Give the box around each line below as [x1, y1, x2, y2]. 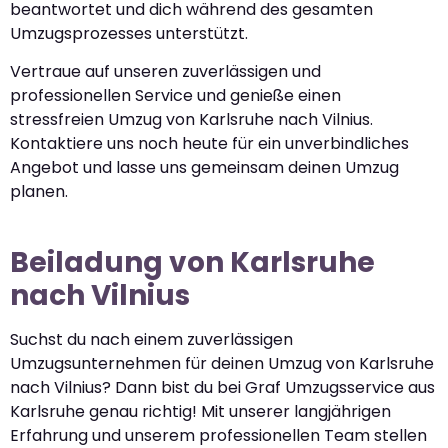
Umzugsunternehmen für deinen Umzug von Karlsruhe [10, 352, 434, 375]
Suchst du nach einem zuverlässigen [10, 328, 293, 351]
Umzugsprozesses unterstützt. [10, 21, 248, 45]
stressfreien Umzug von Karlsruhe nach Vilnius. [10, 108, 373, 131]
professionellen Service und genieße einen [10, 84, 341, 107]
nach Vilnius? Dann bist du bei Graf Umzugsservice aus [10, 376, 435, 399]
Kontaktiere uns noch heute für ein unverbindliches [10, 132, 409, 155]
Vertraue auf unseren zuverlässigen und [10, 60, 321, 83]
